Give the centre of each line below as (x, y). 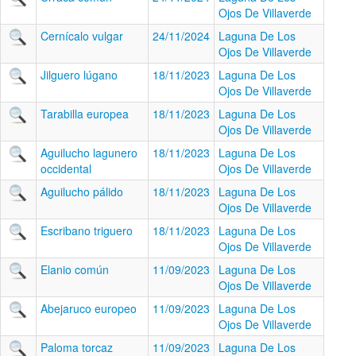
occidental (66, 168)
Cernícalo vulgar (82, 36)
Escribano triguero (87, 230)
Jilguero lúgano (79, 75)
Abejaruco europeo (89, 308)
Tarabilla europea (85, 114)
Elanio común (75, 269)
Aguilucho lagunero (89, 153)
